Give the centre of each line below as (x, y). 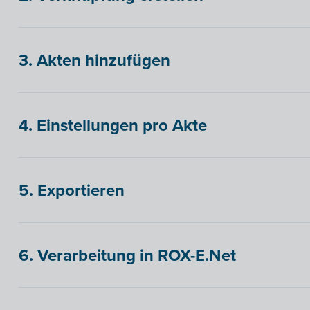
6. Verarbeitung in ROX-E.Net (127, 255)
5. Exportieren (71, 190)
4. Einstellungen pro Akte (112, 125)
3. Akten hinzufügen (94, 60)
